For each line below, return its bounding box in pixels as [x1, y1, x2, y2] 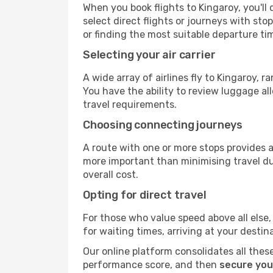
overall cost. [83, 169, 138, 180]
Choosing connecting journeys [83, 118, 243, 132]
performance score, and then [83, 259, 219, 271]
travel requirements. [83, 99, 177, 110]
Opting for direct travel [83, 188, 207, 202]
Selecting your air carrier [83, 48, 216, 62]
